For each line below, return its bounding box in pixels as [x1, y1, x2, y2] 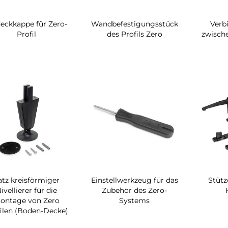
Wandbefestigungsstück [91, 19, 178, 28]
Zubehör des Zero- [102, 185, 167, 195]
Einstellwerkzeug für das [91, 175, 178, 185]
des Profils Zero [106, 30, 162, 39]
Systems [119, 195, 150, 205]
